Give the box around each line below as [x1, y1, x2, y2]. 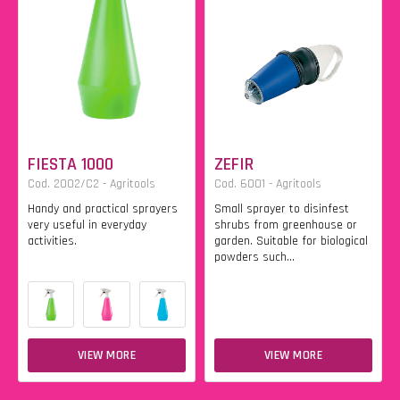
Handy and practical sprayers [28, 201, 178, 217]
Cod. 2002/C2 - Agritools [28, 176, 155, 192]
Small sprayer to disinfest [214, 201, 349, 217]
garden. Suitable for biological [214, 233, 368, 249]
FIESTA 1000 [28, 153, 113, 176]
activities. [28, 233, 77, 249]
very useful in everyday [28, 217, 146, 233]
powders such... [214, 249, 295, 265]
